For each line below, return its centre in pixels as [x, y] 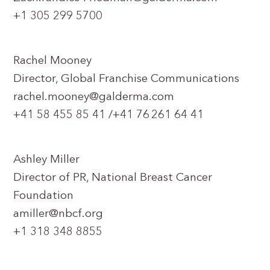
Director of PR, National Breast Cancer [113, 178]
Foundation [45, 196]
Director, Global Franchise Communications [128, 79]
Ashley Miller [48, 160]
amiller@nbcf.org [58, 214]
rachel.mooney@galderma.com [94, 97]
